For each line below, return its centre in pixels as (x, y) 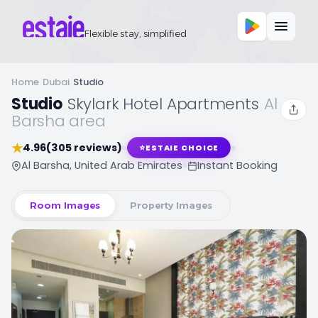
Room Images (65, 205)
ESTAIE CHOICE (182, 148)
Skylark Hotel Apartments (163, 104)
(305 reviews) (84, 147)
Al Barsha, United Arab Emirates (102, 165)
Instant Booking (237, 165)
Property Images (171, 205)
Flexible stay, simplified (136, 33)
